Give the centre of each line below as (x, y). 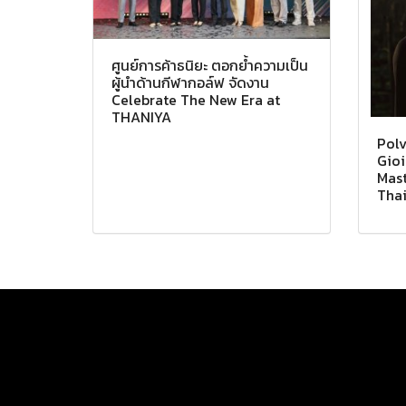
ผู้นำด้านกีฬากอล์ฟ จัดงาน (190, 82)
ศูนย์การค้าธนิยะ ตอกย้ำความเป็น (210, 65)
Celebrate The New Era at (196, 99)
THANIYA (141, 116)
